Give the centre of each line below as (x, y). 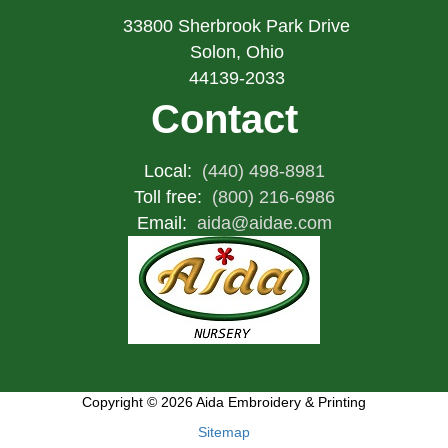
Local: (170, 171)
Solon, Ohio (236, 52)
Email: (164, 223)
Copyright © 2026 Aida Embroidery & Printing (224, 402)
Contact (224, 119)
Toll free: (170, 197)
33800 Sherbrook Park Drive (236, 26)
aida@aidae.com (264, 223)
